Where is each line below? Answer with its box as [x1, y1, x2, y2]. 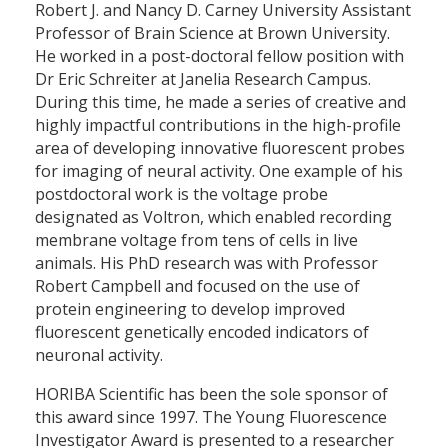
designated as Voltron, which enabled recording [35, 205, 392, 228]
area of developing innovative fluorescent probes [35, 136, 405, 159]
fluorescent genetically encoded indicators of [35, 320, 369, 343]
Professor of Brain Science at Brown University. [35, 21, 390, 44]
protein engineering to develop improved [35, 297, 345, 320]
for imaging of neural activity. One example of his [35, 159, 403, 182]
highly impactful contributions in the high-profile [35, 113, 401, 136]
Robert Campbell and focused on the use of [35, 274, 360, 297]
